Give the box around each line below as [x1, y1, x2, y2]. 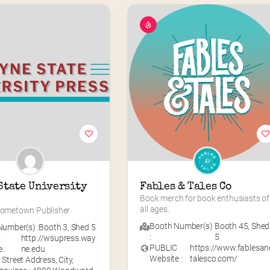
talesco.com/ [189, 253, 237, 263]
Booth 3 [39, 222, 68, 232]
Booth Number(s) [149, 221, 213, 231]
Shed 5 [71, 222, 96, 232]
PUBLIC [149, 242, 178, 253]
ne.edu [20, 243, 45, 254]
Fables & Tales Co [140, 181, 232, 192]
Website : [149, 253, 183, 263]
